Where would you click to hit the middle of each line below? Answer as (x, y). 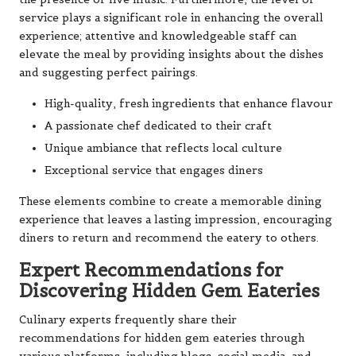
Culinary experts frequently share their (128, 319)
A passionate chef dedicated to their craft (158, 126)
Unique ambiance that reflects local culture (163, 148)
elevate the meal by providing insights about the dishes (171, 54)
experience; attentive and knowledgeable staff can (158, 36)
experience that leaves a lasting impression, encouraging (176, 219)
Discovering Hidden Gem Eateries (169, 290)
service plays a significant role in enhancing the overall (171, 17)
